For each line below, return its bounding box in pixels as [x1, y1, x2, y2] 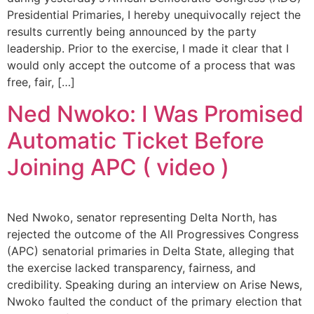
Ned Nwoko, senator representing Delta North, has [7, 210, 277, 224]
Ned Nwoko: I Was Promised [7, 100, 303, 128]
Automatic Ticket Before [7, 126, 264, 154]
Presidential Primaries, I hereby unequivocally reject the [7, 8, 301, 22]
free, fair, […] [7, 75, 75, 90]
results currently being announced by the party [7, 25, 257, 39]
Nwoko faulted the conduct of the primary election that [7, 294, 302, 308]
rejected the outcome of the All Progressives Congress [7, 226, 299, 241]
